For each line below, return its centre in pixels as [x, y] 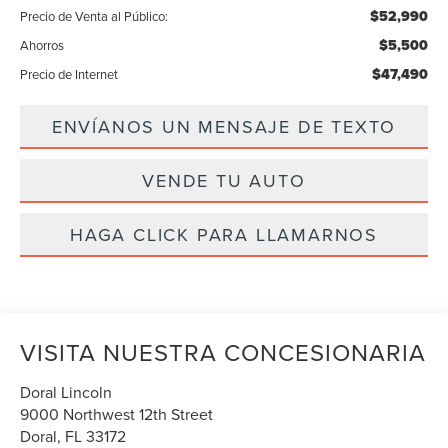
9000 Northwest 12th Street [117, 413]
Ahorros [42, 44]
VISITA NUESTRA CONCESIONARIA [223, 351]
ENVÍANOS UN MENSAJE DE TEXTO [224, 126]
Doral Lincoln [66, 391]
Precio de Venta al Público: [94, 15]
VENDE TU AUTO [224, 180]
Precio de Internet [69, 73]
